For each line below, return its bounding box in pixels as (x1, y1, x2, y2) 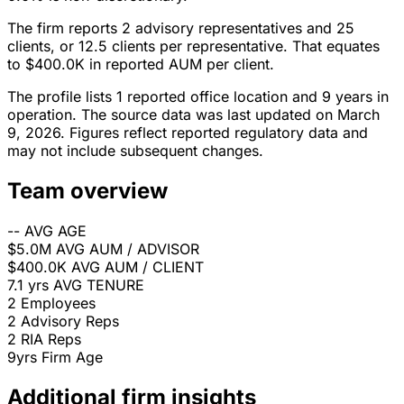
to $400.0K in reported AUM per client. (7, 55, 274, 74)
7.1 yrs (7, 276, 49, 295)
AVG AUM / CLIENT (71, 258, 204, 277)
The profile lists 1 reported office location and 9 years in (7, 87, 389, 106)
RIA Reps (21, 330, 81, 349)
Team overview (7, 178, 168, 205)
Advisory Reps (21, 312, 119, 331)
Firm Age (41, 348, 103, 367)
